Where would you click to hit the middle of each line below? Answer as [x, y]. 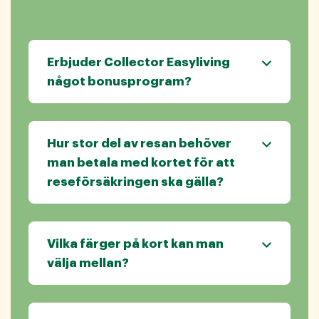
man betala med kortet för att [141, 163]
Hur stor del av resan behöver [139, 144]
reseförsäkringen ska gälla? [135, 182]
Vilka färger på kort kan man [135, 244]
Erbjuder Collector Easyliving [138, 63]
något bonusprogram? [119, 82]
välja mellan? [88, 263]
